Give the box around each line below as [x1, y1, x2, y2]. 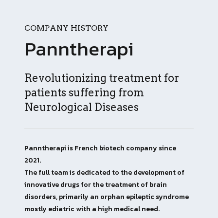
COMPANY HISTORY [24, 23, 109, 33]
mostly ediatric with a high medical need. [24, 204, 160, 214]
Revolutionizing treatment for [24, 72, 179, 84]
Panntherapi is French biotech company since [24, 143, 176, 153]
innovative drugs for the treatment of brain [24, 180, 167, 190]
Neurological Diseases [24, 101, 139, 113]
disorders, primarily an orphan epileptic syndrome [24, 192, 189, 202]
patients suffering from [24, 86, 144, 99]
